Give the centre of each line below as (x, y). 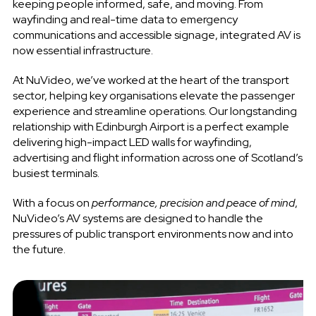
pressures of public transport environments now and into (153, 233)
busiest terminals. (56, 173)
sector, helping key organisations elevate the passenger (153, 95)
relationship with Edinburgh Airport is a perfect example (151, 126)
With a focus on (52, 202)
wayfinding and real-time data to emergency (125, 19)
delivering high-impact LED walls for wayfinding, (132, 142)
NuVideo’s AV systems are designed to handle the (138, 218)
